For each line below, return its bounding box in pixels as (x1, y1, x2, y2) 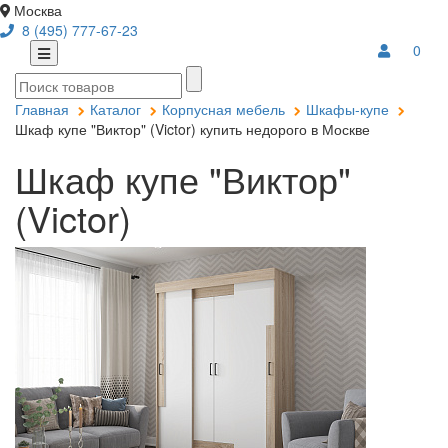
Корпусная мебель (162, 99, 285, 119)
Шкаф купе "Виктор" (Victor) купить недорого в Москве (15, 119, 370, 139)
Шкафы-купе (306, 99, 389, 119)
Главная (15, 99, 69, 119)
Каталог (90, 99, 141, 119)
